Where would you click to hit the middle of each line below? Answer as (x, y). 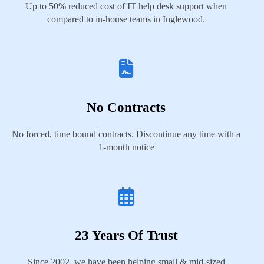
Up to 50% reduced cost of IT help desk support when (126, 6)
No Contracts (126, 108)
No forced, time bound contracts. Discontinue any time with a (126, 134)
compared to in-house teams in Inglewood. (126, 19)
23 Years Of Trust (126, 235)
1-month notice (126, 147)
